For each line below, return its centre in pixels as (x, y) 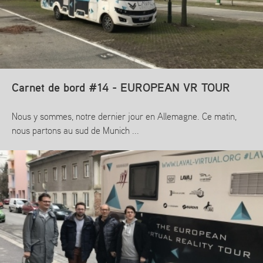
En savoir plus (43, 163)
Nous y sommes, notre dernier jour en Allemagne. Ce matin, (124, 117)
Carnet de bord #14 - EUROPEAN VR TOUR (121, 88)
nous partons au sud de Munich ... (75, 131)
